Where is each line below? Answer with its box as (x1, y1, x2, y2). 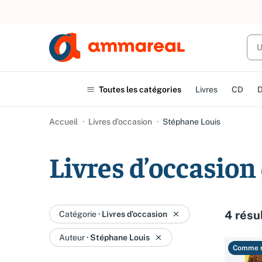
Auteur (59, 233, 85, 242)
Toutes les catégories (98, 84, 181, 94)
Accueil (49, 117, 78, 126)
